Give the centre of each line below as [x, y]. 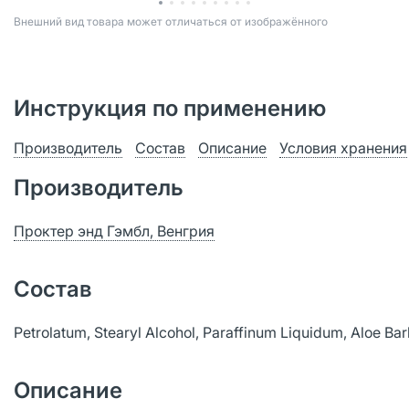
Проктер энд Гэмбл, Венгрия [114, 231]
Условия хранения [343, 148]
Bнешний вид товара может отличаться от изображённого [171, 21]
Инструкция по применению [170, 108]
